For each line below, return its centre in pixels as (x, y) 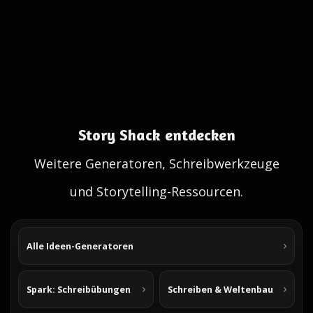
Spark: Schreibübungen (79, 289)
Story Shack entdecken (156, 135)
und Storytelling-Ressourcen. (156, 191)
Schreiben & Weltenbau (220, 289)
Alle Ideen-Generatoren (80, 246)
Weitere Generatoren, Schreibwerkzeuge (156, 163)
